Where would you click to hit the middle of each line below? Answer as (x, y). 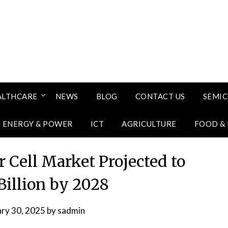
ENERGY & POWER (37, 124)
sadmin (71, 210)
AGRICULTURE (149, 124)
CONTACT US (160, 96)
